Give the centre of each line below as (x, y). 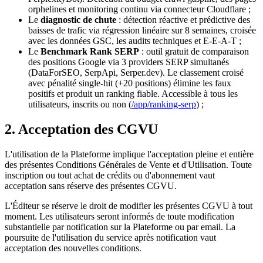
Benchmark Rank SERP (90, 52)
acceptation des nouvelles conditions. (73, 248)
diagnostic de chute (78, 20)
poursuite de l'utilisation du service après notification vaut (110, 238)
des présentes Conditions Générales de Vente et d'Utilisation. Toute (128, 165)
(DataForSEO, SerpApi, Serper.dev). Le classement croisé (136, 73)
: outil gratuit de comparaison (194, 52)
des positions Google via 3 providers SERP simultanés (129, 62)
